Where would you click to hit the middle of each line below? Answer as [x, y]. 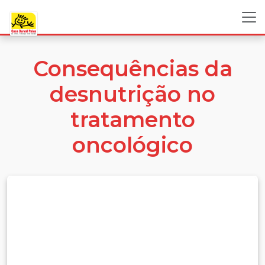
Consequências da [132, 69]
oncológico [132, 145]
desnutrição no [132, 94]
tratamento [132, 119]
